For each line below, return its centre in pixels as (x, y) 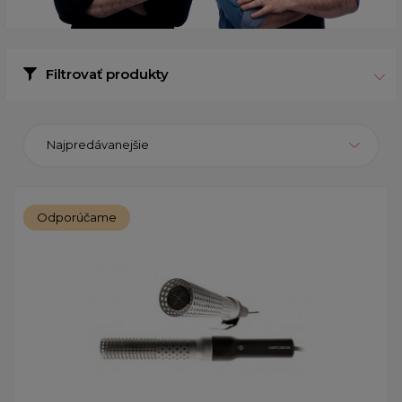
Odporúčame (77, 217)
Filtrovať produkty (107, 74)
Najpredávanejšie (98, 145)
